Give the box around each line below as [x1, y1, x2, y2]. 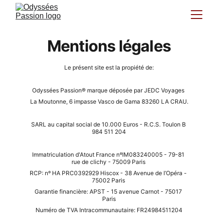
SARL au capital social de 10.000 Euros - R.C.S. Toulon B [31, 121, 187, 128]
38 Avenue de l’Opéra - [125, 169, 188, 177]
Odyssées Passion [32, 87, 82, 94]
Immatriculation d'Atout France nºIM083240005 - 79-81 [32, 151, 186, 158]
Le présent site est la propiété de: [64, 64, 154, 71]
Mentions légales [47, 36, 171, 55]
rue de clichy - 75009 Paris [71, 158, 147, 165]
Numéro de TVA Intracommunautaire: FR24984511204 [36, 206, 182, 214]
